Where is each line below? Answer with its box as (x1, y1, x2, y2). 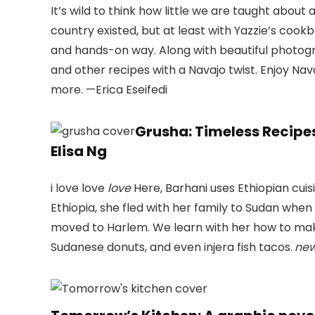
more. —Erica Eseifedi (51, 82, 167, 98)
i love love (51, 180, 108, 197)
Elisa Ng (51, 141, 107, 162)
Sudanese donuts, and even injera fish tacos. (51, 239, 292, 256)
